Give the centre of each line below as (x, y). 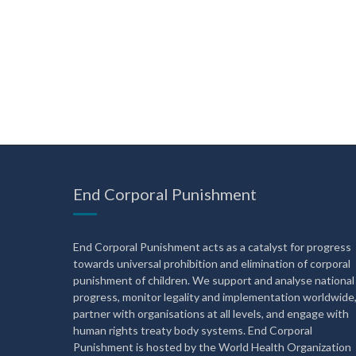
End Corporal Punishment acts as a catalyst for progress (212, 247)
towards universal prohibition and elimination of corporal (212, 263)
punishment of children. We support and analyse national (214, 280)
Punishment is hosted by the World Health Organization (212, 347)
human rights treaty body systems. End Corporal (193, 330)
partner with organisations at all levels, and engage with (211, 313)
